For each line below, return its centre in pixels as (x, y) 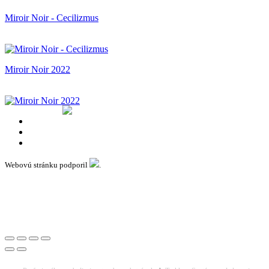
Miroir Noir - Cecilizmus (52, 17)
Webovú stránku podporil (47, 165)
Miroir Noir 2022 (38, 69)
